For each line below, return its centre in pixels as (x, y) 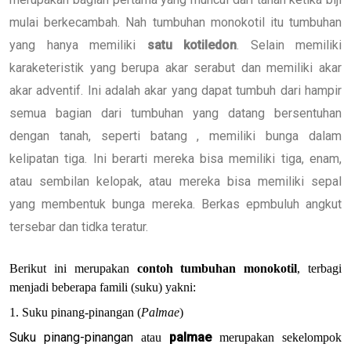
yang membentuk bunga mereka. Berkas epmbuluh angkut (175, 204)
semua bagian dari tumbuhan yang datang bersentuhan (175, 113)
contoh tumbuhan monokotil (217, 268)
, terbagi (320, 268)
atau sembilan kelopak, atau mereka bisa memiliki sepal (175, 181)
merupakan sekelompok (277, 337)
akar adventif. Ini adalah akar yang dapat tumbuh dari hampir (175, 90)
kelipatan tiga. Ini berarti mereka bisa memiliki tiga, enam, (175, 158)
